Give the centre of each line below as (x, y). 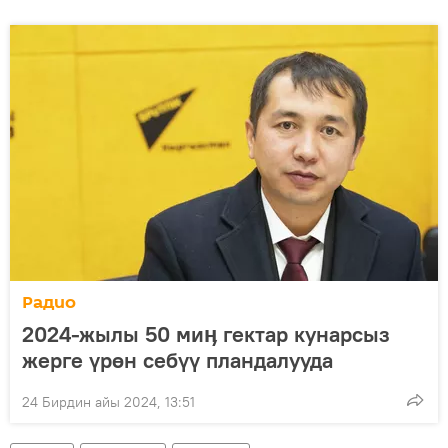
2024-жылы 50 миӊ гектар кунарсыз (206, 333)
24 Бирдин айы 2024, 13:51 (108, 401)
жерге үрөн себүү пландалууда (177, 359)
